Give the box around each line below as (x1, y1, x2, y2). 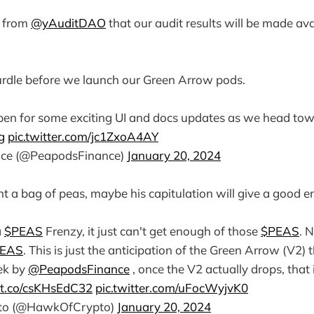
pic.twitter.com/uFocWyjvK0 (95, 280, 248, 295)
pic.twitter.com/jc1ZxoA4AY (8, 128, 158, 144)
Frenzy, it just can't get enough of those (43, 223, 261, 238)
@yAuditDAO (31, 15, 106, 30)
